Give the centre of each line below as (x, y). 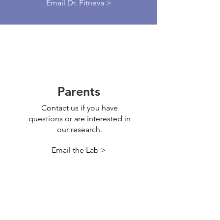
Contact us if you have (79, 108)
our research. (79, 129)
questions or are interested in (79, 119)
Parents (79, 91)
